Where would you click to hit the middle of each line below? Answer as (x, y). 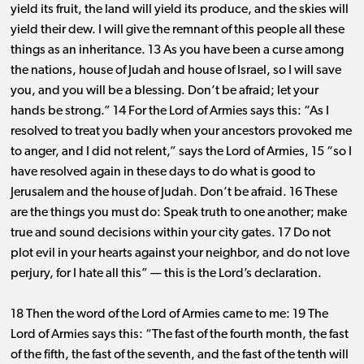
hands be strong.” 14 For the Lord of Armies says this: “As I (169, 112)
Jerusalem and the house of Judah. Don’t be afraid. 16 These (173, 193)
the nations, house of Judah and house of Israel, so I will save (175, 71)
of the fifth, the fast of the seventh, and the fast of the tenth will (179, 355)
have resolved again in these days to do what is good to (162, 173)
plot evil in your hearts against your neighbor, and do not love (180, 254)
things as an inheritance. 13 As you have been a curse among (177, 51)
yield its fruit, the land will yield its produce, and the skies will (179, 10)
